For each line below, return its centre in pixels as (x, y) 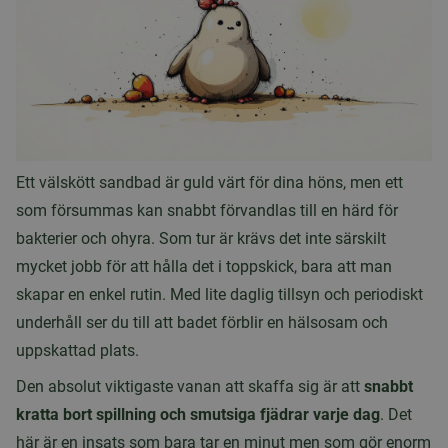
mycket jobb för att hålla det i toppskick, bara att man (204, 267)
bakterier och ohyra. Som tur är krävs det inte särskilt (201, 239)
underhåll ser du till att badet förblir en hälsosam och (202, 323)
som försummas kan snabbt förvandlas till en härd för (207, 211)
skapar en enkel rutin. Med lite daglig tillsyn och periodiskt (219, 295)
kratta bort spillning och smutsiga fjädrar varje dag (198, 415)
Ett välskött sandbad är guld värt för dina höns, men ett (209, 183)
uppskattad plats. (77, 351)
